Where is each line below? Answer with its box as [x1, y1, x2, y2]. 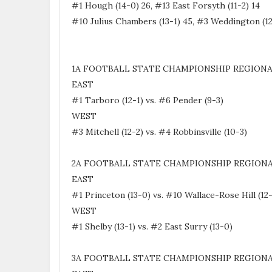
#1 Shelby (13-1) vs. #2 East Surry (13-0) [72, 220, 235, 232]
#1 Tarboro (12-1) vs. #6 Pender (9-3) [72, 94, 226, 106]
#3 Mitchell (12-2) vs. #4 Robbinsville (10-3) [72, 126, 250, 137]
